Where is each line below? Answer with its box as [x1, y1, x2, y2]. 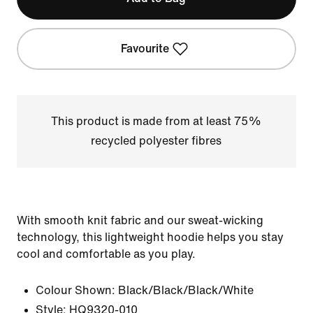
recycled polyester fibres [91, 135, 222, 147]
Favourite [121, 43, 170, 54]
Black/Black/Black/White [118, 284, 254, 296]
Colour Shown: [36, 284, 115, 296]
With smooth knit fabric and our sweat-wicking [17, 214, 263, 226]
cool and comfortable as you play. [17, 248, 196, 260]
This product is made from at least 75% [51, 115, 262, 127]
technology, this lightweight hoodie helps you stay [17, 231, 284, 243]
